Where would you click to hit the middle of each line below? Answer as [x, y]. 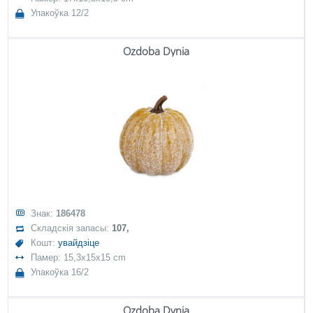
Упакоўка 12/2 [60, 13]
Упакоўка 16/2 [60, 272]
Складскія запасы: [72, 228]
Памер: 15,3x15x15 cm [79, 257]
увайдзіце [79, 243]
